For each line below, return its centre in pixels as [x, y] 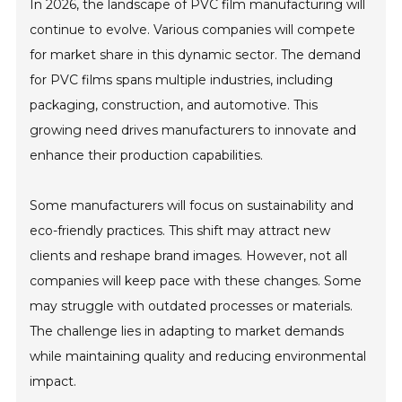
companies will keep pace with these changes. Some [196, 281]
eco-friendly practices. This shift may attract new [180, 231]
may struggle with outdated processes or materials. [192, 306]
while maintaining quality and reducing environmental [198, 357]
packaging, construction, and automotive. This [174, 105]
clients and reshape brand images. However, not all [189, 256]
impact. [53, 382]
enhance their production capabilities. [147, 156]
